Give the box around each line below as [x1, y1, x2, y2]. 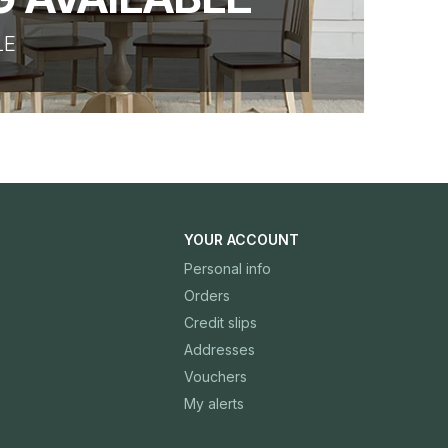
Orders [183, 287, 230, 305]
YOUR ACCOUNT [183, 231, 299, 249]
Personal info [183, 260, 271, 278]
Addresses [183, 341, 255, 359]
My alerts [183, 395, 244, 413]
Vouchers [183, 368, 247, 386]
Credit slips [183, 314, 257, 332]
